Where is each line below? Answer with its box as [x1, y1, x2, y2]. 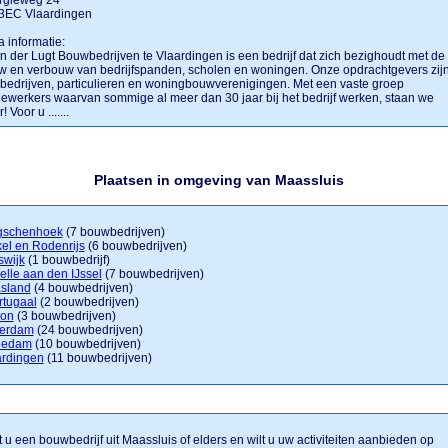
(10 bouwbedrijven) [31, 337, 141, 351]
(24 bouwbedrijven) [33, 323, 143, 337]
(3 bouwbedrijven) [13, 309, 116, 323]
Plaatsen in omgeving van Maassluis [93, 172, 344, 189]
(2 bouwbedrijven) [36, 295, 139, 309]
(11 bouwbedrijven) [43, 351, 152, 365]
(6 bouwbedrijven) [84, 239, 187, 253]
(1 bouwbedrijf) [24, 253, 110, 267]
